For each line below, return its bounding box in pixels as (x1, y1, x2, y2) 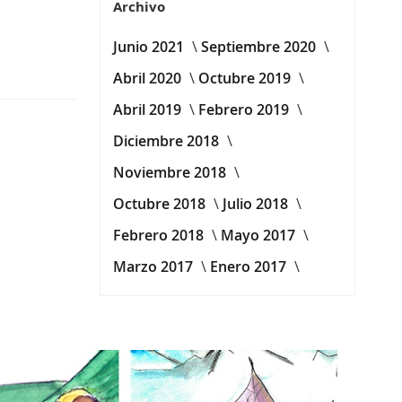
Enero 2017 (209, 256, 290, 276)
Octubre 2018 (112, 193, 209, 214)
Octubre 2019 (197, 67, 294, 88)
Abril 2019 (112, 99, 185, 119)
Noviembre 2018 (112, 162, 230, 182)
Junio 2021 (112, 36, 188, 57)
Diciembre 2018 (112, 130, 223, 151)
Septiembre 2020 (200, 36, 319, 57)
